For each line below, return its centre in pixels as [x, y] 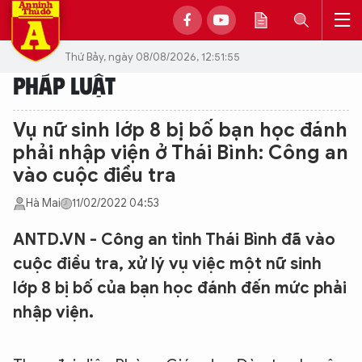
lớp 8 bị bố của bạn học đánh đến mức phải [180, 288]
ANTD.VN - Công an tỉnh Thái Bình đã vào [174, 240]
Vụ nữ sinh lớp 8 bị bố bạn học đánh [180, 130]
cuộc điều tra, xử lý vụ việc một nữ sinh [167, 264]
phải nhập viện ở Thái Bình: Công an [181, 153]
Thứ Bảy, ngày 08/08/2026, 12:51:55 [152, 57]
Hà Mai [43, 203]
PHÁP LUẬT [64, 84]
